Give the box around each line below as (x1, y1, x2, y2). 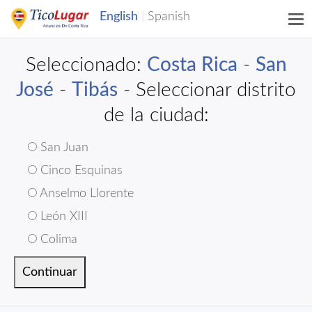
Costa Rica (146, 55, 237, 75)
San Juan (37, 141, 88, 154)
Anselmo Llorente (37, 187, 134, 200)
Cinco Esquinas (37, 164, 123, 177)
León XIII (37, 210, 88, 223)
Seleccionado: (25, 55, 147, 75)
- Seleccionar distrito (118, 80, 296, 100)
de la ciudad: (103, 105, 209, 125)
